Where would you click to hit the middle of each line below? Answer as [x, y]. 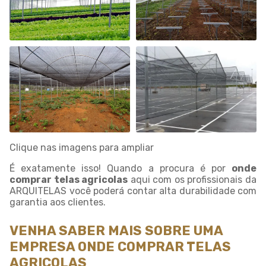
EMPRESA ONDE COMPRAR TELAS [120, 247]
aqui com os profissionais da [192, 180]
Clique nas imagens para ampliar [82, 148]
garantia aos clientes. [58, 202]
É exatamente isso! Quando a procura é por [121, 168]
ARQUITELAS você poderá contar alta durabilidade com [133, 191]
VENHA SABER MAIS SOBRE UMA [116, 231]
